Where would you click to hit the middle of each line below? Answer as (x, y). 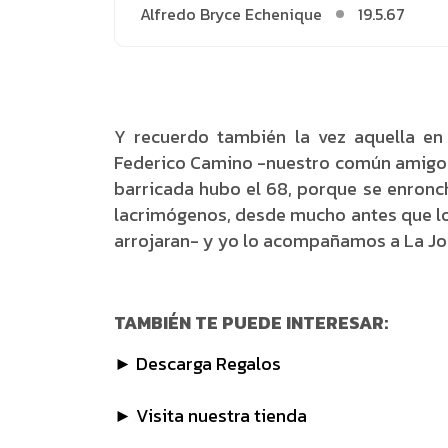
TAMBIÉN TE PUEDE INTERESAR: (251, 322)
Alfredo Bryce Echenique (231, 14)
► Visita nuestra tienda (210, 415)
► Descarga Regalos (197, 363)
